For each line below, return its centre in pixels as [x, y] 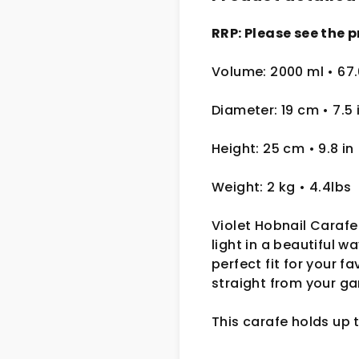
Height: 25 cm [260, 148]
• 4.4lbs [325, 187]
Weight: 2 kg [256, 187]
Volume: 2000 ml [270, 71]
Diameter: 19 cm [267, 110]
